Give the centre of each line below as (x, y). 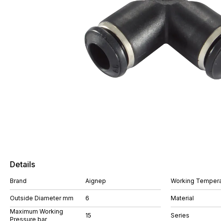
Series (180, 215)
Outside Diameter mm (42, 198)
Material (182, 198)
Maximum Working (37, 211)
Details (22, 164)
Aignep (96, 181)
